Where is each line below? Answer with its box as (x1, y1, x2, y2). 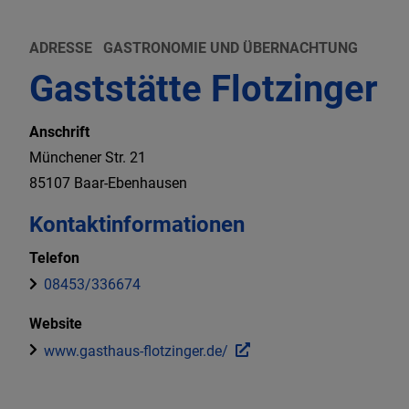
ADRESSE (29, 39, 92, 58)
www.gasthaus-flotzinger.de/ (44, 341, 228, 360)
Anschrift (29, 123, 89, 142)
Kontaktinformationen (29, 212, 245, 238)
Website (29, 315, 82, 333)
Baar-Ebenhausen (74, 174, 187, 193)
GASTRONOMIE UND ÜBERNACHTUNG (103, 39, 358, 58)
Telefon (29, 249, 79, 267)
